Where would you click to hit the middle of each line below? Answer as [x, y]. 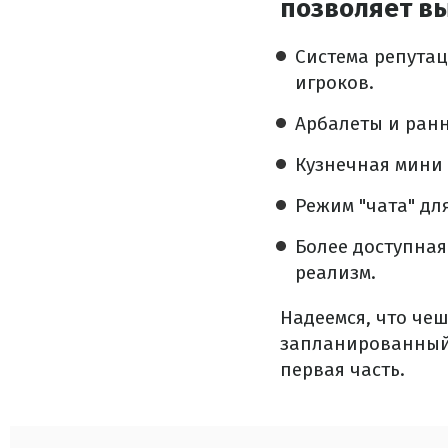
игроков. [334, 82]
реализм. [335, 272]
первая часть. [342, 369]
